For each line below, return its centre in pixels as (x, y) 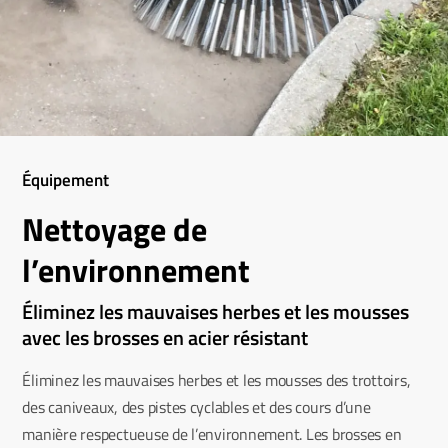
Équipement (66, 179)
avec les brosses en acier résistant (165, 337)
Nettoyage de (115, 228)
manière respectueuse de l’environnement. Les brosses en (212, 433)
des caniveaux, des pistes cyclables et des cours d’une (196, 406)
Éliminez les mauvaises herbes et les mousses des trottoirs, (216, 379)
